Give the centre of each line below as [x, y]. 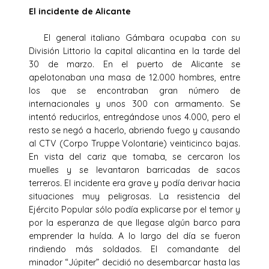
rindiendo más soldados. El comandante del [134, 249]
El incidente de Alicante [80, 11]
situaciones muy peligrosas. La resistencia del [134, 196]
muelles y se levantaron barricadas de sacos [134, 170]
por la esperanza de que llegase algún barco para [134, 222]
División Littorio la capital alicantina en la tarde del [134, 51]
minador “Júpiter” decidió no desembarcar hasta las [134, 262]
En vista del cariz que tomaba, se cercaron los [134, 156]
